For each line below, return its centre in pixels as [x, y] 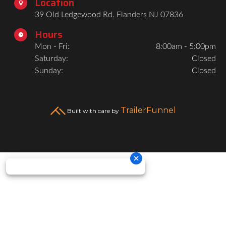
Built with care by [93, 110]
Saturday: [51, 58]
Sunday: [49, 70]
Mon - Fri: [52, 46]
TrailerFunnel [148, 110]
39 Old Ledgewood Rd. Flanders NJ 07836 [109, 14]
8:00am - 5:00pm [186, 46]
